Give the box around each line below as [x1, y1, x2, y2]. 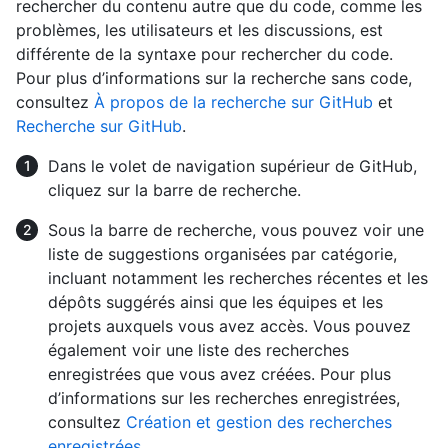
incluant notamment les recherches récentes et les [48, 268, 428, 289]
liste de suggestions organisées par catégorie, [48, 244, 397, 265]
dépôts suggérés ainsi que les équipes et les [48, 292, 383, 313]
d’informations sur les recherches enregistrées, [48, 388, 400, 409]
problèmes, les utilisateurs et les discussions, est [16, 20, 383, 41]
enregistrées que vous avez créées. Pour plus [48, 364, 391, 385]
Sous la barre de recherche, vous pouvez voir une [48, 220, 424, 241]
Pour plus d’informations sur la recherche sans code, [16, 68, 412, 89]
